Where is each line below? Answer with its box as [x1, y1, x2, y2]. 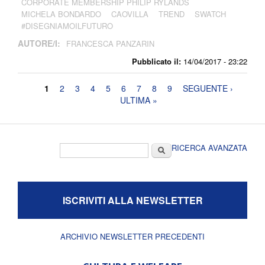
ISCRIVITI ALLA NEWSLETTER [62, 193, 203, 208]
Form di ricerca [60, 142, 133, 156]
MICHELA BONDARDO [21, 8, 101, 20]
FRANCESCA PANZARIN [66, 38, 154, 50]
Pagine [18, 82, 54, 97]
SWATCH [195, 8, 226, 20]
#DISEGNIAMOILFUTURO [21, 20, 113, 32]
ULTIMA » [120, 94, 158, 106]
